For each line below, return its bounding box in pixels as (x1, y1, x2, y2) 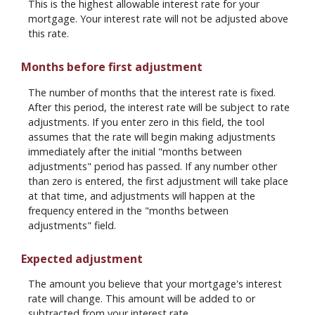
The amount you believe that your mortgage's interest (28, 277, 282, 291)
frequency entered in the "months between (28, 203, 229, 217)
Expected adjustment (21, 250, 143, 266)
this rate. (28, 27, 69, 41)
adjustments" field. (28, 218, 116, 232)
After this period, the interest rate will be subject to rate (28, 100, 290, 114)
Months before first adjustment (21, 59, 202, 75)
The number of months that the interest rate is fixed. (28, 85, 276, 99)
